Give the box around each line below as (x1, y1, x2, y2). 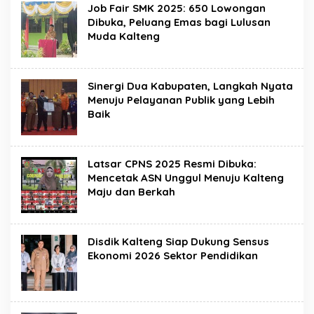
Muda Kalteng (88, 29, 160, 43)
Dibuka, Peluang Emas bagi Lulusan (88, 15, 271, 29)
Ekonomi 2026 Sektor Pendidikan (88, 249, 258, 262)
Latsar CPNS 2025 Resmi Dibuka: (88, 157, 257, 170)
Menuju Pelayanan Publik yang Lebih (88, 93, 275, 107)
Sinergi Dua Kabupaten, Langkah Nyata (88, 79, 293, 93)
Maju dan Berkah (88, 185, 175, 198)
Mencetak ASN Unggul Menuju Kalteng (88, 171, 284, 184)
